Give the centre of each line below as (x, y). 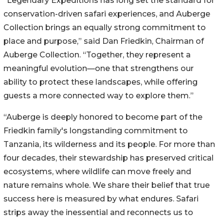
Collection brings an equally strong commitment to (105, 28)
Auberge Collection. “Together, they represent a (97, 55)
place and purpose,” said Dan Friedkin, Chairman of (104, 41)
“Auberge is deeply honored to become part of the (103, 117)
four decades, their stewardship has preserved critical (109, 158)
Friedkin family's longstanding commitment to (96, 131)
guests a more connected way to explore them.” (99, 96)
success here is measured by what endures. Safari (101, 199)
